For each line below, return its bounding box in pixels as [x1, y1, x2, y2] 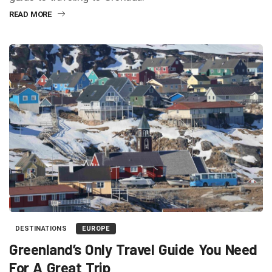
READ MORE [9, 10, 52, 19]
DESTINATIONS [15, 224, 67, 233]
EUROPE [82, 224, 110, 233]
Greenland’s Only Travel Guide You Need [9, 240, 257, 258]
